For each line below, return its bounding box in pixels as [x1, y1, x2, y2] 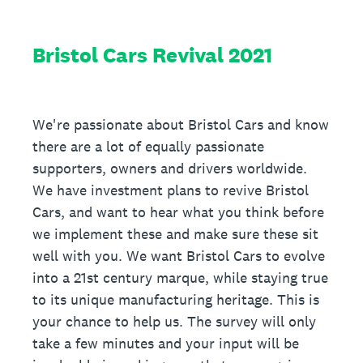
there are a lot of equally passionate [32, 137, 264, 156]
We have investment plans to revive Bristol [32, 181, 309, 199]
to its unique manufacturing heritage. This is [32, 290, 319, 309]
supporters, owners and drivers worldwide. [32, 159, 307, 177]
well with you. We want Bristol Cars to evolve [32, 246, 325, 265]
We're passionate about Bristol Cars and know [32, 115, 329, 134]
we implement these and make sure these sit [32, 224, 318, 243]
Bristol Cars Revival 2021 [32, 41, 272, 68]
